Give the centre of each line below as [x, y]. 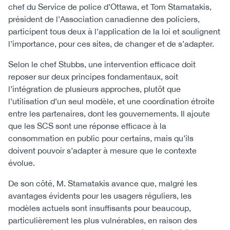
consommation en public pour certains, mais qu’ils [101, 138]
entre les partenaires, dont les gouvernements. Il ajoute [109, 113]
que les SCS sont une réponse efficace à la [87, 126]
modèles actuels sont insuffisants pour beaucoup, [100, 208]
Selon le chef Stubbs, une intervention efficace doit [102, 64]
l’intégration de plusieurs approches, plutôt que [94, 89]
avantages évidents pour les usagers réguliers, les [100, 196]
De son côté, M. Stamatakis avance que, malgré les [103, 183]
